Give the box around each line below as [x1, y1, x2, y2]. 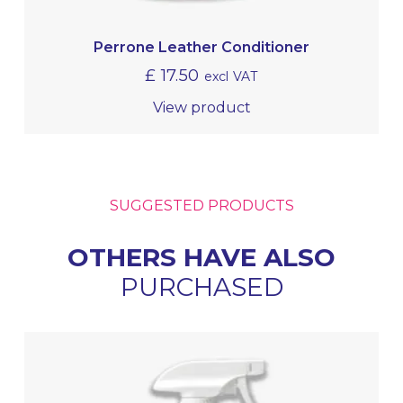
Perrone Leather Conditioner [94, 39, 309, 57]
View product [152, 98, 251, 116]
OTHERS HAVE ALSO [67, 241, 336, 273]
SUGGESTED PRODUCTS [109, 196, 294, 214]
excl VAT [203, 67, 258, 85]
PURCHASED [120, 271, 283, 302]
